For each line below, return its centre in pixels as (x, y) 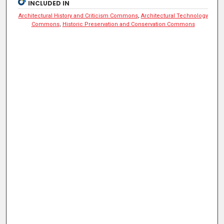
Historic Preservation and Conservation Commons (128, 24)
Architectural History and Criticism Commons (78, 15)
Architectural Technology (174, 15)
